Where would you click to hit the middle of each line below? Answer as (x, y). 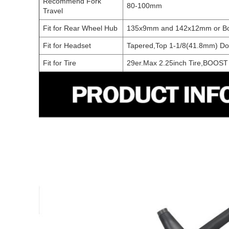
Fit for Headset (67, 45)
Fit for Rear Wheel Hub (80, 28)
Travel (53, 11)
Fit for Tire (60, 63)
